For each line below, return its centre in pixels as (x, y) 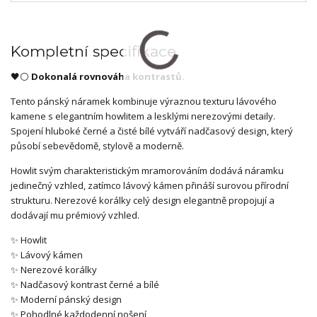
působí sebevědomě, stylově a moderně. (97, 145)
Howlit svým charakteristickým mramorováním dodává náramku (147, 170)
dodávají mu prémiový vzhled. (75, 215)
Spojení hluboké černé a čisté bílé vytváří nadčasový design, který (152, 131)
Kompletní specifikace (93, 51)
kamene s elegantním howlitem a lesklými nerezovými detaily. (143, 116)
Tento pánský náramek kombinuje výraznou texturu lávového (144, 101)
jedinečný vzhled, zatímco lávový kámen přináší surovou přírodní (150, 185)
